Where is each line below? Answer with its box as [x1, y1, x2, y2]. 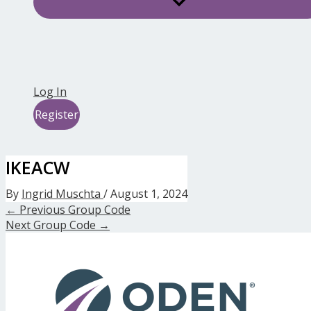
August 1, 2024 [110, 185, 187, 201]
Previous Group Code [17, 201, 131, 217]
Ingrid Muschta [22, 185, 103, 201]
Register [35, 107, 78, 123]
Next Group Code [6, 217, 99, 233]
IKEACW [6, 155, 70, 179]
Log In [33, 84, 67, 100]
